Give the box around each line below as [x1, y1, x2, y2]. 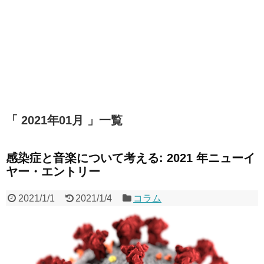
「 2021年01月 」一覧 [6, 114, 123, 127]
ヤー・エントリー [6, 165, 100, 179]
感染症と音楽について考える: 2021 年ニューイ [6, 151, 255, 165]
